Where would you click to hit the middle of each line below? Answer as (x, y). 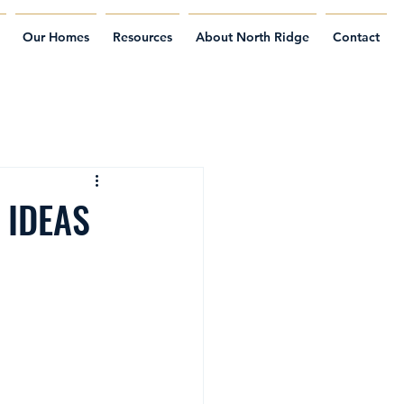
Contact (356, 37)
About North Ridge (252, 37)
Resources (142, 37)
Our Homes (56, 37)
